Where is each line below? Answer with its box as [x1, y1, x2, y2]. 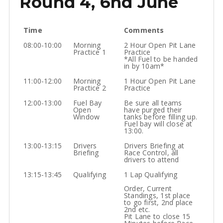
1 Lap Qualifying [124, 170, 178, 180]
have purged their [124, 105, 182, 115]
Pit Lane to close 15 [124, 212, 191, 222]
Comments [124, 25, 164, 35]
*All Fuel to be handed [124, 54, 198, 64]
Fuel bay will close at [124, 119, 193, 129]
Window [73, 112, 100, 122]
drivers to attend [124, 155, 179, 165]
